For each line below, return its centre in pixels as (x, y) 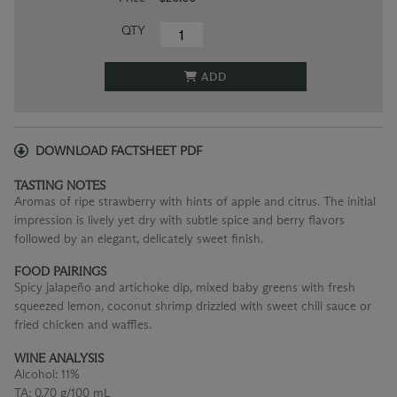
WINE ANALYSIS (59, 358)
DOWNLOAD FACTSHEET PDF (119, 151)
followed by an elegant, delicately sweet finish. (139, 238)
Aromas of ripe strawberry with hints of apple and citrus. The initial (195, 201)
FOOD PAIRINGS (60, 272)
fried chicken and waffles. (83, 325)
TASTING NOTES (60, 185)
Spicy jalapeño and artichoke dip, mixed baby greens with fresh (185, 288)
